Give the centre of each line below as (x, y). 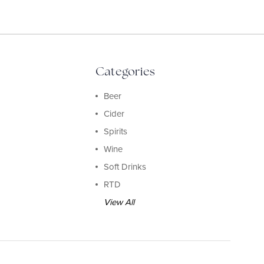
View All (119, 202)
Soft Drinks (125, 166)
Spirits (115, 131)
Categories (125, 71)
